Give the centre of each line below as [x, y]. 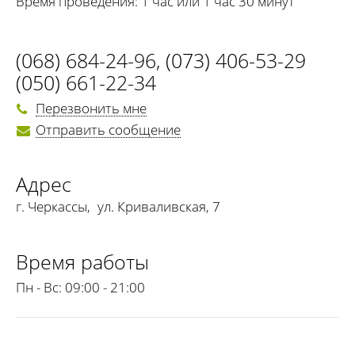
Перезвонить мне [91, 108]
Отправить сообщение [108, 130]
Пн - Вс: [39, 288]
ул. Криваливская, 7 [159, 207]
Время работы [82, 262]
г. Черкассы [52, 207]
